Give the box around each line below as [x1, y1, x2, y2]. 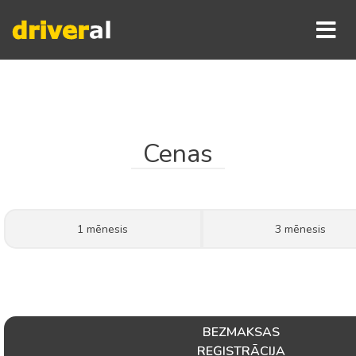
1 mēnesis [77, 221, 129, 237]
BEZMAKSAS [203, 323, 280, 341]
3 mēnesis [275, 221, 327, 237]
